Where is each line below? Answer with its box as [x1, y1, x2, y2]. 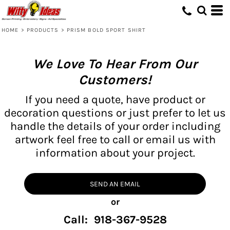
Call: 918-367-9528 [63, 213, 167, 226]
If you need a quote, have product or [25, 92, 205, 106]
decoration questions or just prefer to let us [4, 106, 226, 120]
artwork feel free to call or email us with [14, 132, 216, 146]
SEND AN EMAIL [90, 179, 140, 188]
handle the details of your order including [10, 119, 220, 133]
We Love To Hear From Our [33, 55, 197, 72]
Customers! [79, 71, 151, 88]
